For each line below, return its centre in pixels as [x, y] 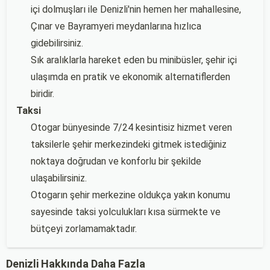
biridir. [42, 94]
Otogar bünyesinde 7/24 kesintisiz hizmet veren [131, 127]
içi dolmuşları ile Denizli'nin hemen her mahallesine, [136, 9]
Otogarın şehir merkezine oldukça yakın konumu [130, 195]
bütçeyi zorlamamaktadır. [84, 229]
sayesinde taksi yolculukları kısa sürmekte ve [126, 212]
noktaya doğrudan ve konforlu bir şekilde [116, 161]
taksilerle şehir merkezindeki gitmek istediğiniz [129, 144]
